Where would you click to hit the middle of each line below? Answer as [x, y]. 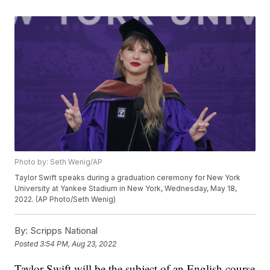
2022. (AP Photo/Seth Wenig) [65, 199]
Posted [27, 243]
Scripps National [63, 231]
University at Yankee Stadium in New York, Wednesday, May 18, [126, 189]
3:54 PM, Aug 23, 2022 [78, 243]
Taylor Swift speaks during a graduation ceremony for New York [128, 178]
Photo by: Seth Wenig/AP [59, 162]
